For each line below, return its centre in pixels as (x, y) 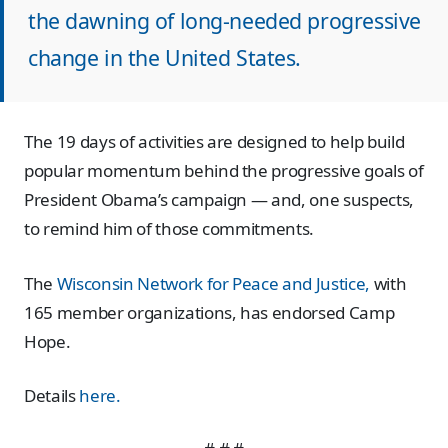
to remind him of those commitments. (169, 229)
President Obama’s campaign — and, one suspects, (219, 200)
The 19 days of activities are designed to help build (214, 142)
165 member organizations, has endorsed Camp (209, 312)
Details (52, 396)
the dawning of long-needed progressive (224, 21)
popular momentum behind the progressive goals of (224, 171)
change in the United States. (165, 58)
